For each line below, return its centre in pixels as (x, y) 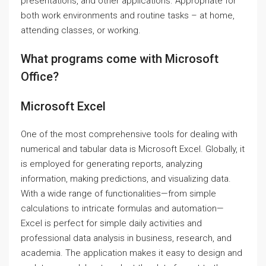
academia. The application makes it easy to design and (132, 253)
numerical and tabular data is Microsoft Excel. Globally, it (133, 149)
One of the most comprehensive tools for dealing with (129, 134)
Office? (40, 77)
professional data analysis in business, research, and (126, 238)
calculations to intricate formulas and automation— (122, 208)
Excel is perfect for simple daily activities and (111, 223)
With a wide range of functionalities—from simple (118, 194)
